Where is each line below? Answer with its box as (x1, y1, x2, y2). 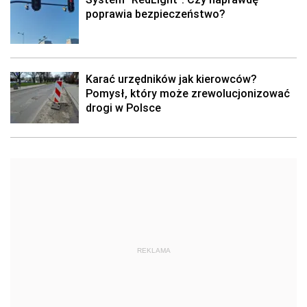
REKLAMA (136, 247, 171, 254)
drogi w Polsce (86, 101, 161, 114)
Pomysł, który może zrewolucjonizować (86, 86, 290, 100)
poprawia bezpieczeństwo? (86, 7, 225, 21)
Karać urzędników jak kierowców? (86, 72, 256, 86)
